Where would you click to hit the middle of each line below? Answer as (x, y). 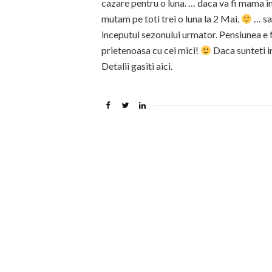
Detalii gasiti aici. (137, 66)
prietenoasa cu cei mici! (151, 50)
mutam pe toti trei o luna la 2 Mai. (171, 19)
